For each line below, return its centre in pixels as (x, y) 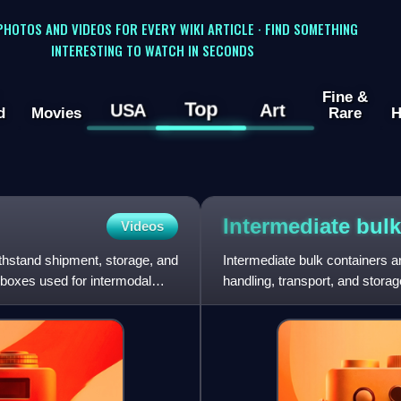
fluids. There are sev (282, 302)
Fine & (345, 97)
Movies (56, 113)
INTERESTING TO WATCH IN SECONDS (152, 50)
